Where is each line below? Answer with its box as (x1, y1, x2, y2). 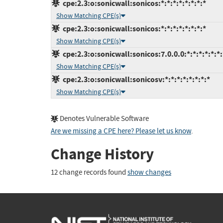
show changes (127, 168, 171, 178)
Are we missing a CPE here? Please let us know (51, 126, 191, 136)
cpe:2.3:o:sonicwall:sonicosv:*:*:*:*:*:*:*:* (60, 74, 210, 85)
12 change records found (51, 168, 127, 178)
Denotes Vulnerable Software (58, 113, 149, 123)
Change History (51, 143, 154, 164)
